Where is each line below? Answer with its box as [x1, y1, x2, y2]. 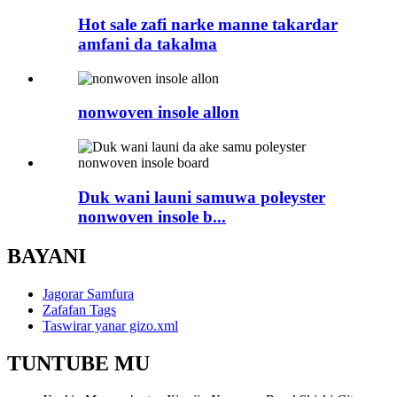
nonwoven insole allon [78, 103, 239, 122]
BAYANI [7, 244, 86, 268]
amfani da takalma [78, 34, 217, 53]
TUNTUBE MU [7, 351, 150, 375]
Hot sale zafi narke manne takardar [78, 14, 338, 34]
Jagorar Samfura [43, 285, 134, 301]
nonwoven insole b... [78, 206, 226, 226]
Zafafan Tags [43, 301, 116, 317]
